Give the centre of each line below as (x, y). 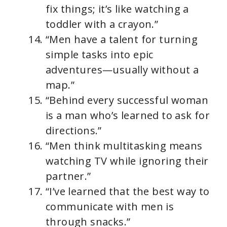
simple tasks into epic (100, 54)
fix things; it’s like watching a (117, 9)
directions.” (74, 130)
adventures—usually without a (122, 69)
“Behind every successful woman (127, 100)
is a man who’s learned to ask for (128, 115)
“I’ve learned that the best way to (128, 191)
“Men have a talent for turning (122, 39)
